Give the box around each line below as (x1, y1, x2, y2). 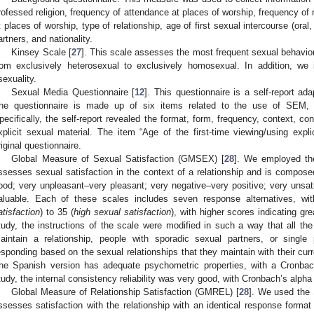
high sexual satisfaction (73, 207, 171, 218)
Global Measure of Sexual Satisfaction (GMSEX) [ (11, 153, 225, 165)
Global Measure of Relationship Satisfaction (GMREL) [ (11, 287, 239, 298)
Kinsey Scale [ (11, 47, 71, 58)
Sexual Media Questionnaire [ (11, 87, 135, 98)
